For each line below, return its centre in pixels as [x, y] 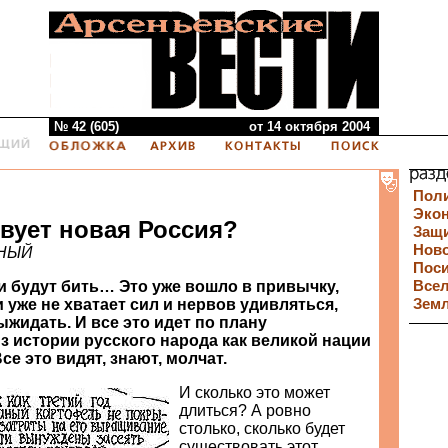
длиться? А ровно [245, 410]
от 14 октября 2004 [313, 126]
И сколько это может [254, 392]
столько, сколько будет [262, 428]
